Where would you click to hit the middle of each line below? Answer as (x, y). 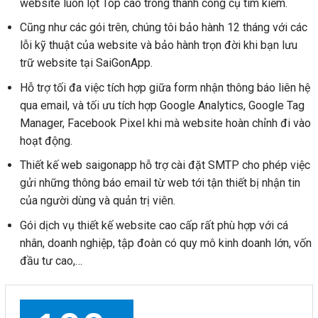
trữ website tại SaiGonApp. (86, 63)
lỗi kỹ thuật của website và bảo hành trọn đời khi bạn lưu (158, 45)
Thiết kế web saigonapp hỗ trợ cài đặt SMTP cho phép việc (165, 165)
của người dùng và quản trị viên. (97, 201)
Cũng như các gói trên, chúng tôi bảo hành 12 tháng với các (163, 28)
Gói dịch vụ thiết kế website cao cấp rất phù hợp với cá (154, 225)
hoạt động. (46, 141)
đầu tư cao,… (51, 261)
